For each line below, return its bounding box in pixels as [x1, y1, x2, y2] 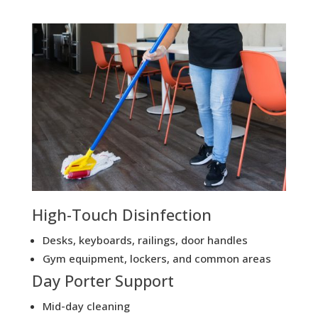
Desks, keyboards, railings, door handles [42, 233, 248, 248]
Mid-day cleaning [42, 299, 130, 314]
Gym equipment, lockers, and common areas [42, 251, 271, 266]
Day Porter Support [31, 270, 174, 292]
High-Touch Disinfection [31, 204, 212, 226]
